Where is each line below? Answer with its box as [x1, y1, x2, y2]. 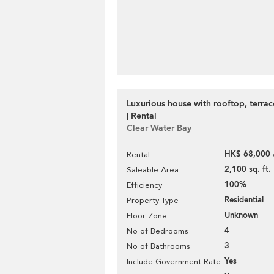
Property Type [127, 196, 179, 205]
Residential [224, 194, 264, 206]
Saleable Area [127, 165, 179, 174]
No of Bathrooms [127, 242, 190, 251]
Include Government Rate [127, 257, 221, 266]
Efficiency [127, 180, 162, 190]
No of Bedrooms [127, 226, 188, 235]
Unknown [224, 210, 258, 221]
